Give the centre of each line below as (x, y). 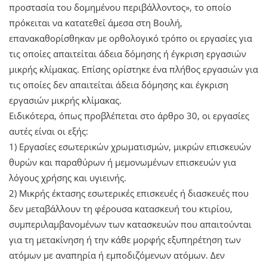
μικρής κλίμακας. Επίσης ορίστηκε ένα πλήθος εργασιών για (133, 69)
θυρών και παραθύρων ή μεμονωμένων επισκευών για (122, 162)
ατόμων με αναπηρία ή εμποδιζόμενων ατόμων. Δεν (117, 255)
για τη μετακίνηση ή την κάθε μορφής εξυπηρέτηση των (125, 239)
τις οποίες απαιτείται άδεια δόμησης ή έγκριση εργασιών (128, 53)
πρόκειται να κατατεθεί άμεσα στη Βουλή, (96, 22)
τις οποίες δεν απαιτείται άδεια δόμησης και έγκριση (119, 84)
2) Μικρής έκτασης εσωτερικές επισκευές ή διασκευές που (129, 193)
